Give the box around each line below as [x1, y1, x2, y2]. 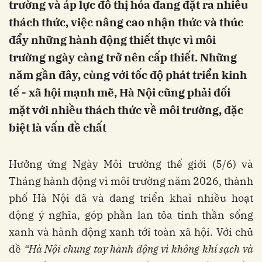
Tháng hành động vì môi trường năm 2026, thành [9, 174, 253, 188]
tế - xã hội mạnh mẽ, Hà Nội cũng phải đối [9, 85, 230, 99]
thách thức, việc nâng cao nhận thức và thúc [9, 15, 243, 29]
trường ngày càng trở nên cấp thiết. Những [9, 50, 237, 64]
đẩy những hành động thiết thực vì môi [9, 33, 216, 47]
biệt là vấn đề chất [9, 120, 106, 135]
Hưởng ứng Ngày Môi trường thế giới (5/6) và [9, 157, 253, 171]
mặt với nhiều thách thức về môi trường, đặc [9, 103, 243, 117]
